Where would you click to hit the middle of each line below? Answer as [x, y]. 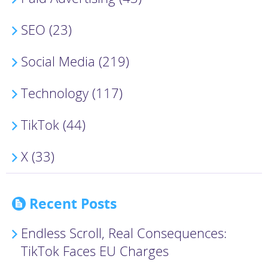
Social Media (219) [75, 61]
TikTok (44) [53, 124]
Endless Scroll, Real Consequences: [124, 233]
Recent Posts [73, 203]
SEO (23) [46, 29]
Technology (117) [72, 93]
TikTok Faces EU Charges [95, 251]
